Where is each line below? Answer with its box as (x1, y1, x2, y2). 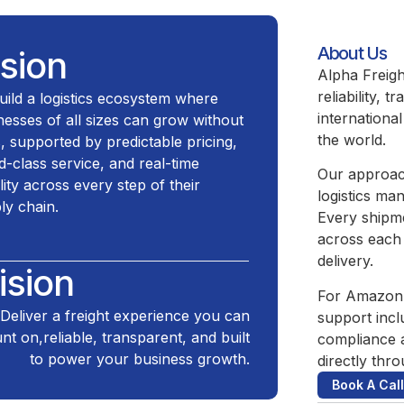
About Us (317, 42, 387, 64)
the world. (317, 131, 386, 149)
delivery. (317, 252, 373, 271)
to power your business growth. (29, 350, 250, 369)
